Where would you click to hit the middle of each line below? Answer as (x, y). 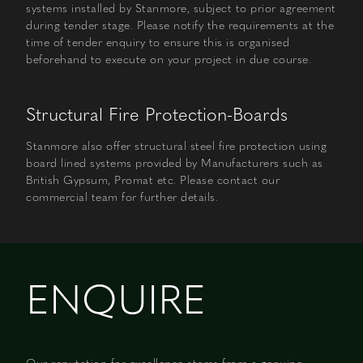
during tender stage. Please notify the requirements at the (180, 25)
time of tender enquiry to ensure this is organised (158, 42)
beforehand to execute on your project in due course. (169, 59)
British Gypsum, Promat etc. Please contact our (153, 180)
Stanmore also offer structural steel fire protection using (176, 146)
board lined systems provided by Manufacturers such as (175, 163)
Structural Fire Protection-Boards (157, 114)
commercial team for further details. (122, 197)
